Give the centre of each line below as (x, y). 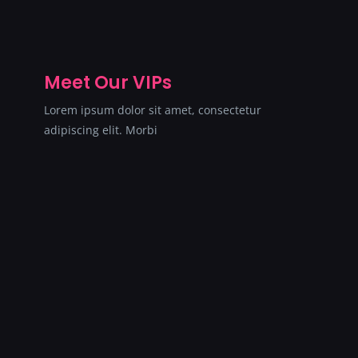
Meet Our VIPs (108, 82)
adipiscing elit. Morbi (101, 129)
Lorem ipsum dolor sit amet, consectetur (153, 109)
